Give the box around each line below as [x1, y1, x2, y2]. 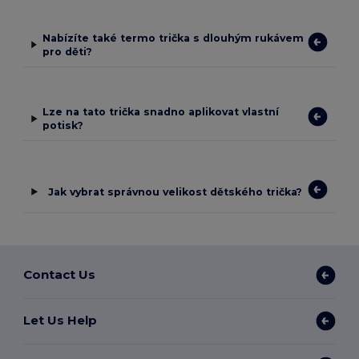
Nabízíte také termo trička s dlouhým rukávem [42, 31, 304, 44]
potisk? [42, 119, 84, 132]
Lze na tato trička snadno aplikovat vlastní [42, 106, 280, 119]
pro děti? [42, 45, 92, 58]
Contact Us [23, 267, 96, 283]
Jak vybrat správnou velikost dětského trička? [48, 185, 303, 198]
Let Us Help [23, 313, 98, 329]
